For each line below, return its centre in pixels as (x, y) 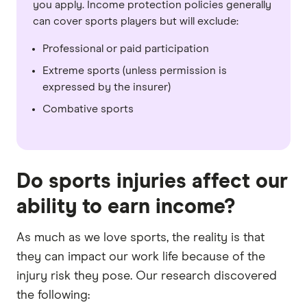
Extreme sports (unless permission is (135, 71)
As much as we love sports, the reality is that (140, 238)
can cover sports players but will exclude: (136, 22)
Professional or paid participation (126, 49)
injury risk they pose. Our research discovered (147, 277)
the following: (53, 296)
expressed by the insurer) (107, 87)
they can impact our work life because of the (141, 257)
